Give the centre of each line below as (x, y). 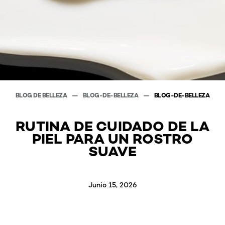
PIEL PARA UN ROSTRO (113, 138)
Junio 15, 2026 (113, 184)
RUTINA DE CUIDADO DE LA (113, 126)
